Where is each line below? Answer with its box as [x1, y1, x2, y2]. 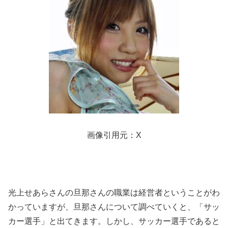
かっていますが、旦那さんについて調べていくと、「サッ [8, 203, 220, 212]
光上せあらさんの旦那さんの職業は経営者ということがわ [8, 188, 220, 197]
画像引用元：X [87, 130, 141, 139]
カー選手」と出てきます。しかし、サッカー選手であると [8, 217, 220, 226]
